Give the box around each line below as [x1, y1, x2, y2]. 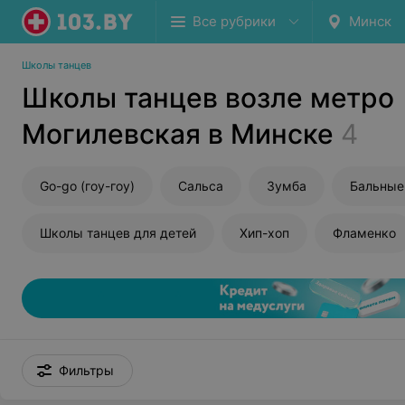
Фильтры [59, 363, 114, 378]
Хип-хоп [240, 225, 289, 240]
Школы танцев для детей [40, 225, 196, 240]
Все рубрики [193, 13, 276, 30]
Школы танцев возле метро [22, 81, 394, 114]
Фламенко [333, 225, 396, 240]
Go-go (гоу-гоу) [40, 178, 135, 193]
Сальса [178, 178, 223, 193]
